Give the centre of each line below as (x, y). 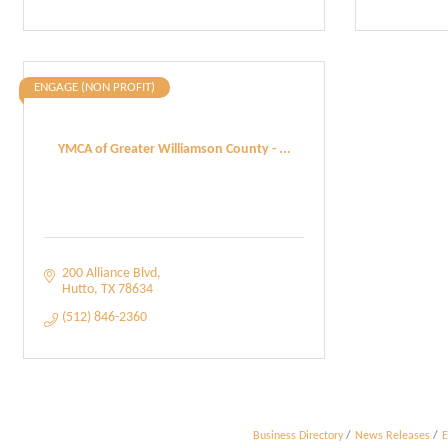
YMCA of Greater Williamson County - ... (174, 149)
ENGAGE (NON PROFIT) (94, 87)
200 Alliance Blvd (109, 273)
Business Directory (298, 436)
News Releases (392, 436)
